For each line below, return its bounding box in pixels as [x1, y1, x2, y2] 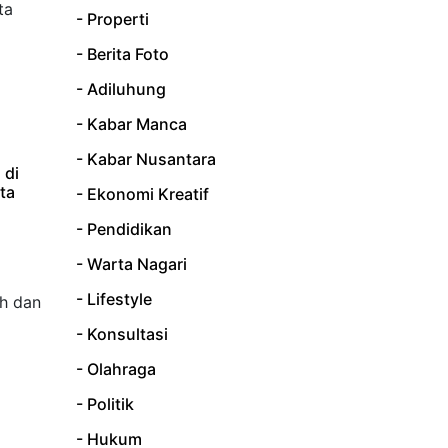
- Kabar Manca [76, 114, 187, 135]
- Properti [76, 9, 149, 30]
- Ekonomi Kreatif [76, 184, 209, 205]
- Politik [76, 394, 134, 415]
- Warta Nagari [76, 254, 187, 275]
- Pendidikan [76, 219, 172, 240]
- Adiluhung [76, 79, 166, 100]
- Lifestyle [76, 289, 152, 310]
